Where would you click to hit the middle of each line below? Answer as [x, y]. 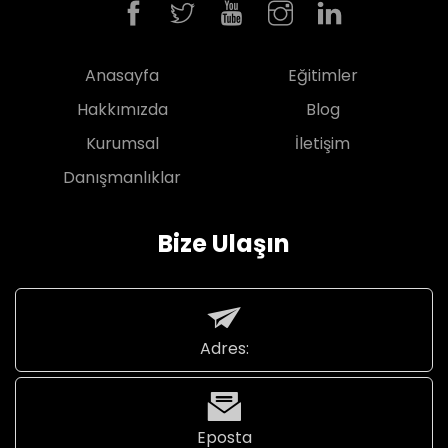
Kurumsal [122, 143]
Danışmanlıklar [122, 177]
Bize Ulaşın [224, 243]
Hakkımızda [122, 109]
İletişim [323, 143]
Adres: [224, 348]
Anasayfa [122, 75]
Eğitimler [322, 75]
